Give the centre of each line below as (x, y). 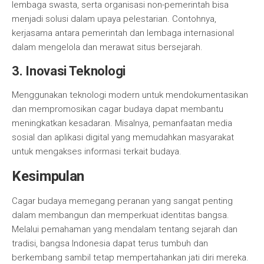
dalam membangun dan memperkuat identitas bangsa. (121, 215)
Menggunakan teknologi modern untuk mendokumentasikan (130, 95)
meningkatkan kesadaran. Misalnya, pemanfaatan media (122, 123)
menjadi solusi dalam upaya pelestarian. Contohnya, (114, 19)
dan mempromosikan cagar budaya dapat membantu (118, 109)
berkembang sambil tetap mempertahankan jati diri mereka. (130, 258)
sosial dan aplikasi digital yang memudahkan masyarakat (123, 137)
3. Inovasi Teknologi (69, 71)
